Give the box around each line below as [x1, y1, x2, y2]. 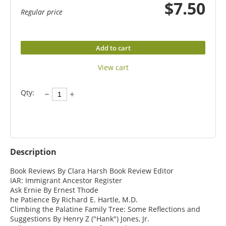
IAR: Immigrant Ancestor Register [10, 175, 122, 185]
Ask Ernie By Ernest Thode [10, 185, 98, 195]
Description [10, 146, 56, 158]
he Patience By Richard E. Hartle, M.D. [10, 194, 138, 204]
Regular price [21, 7, 63, 17]
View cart [97, 62, 129, 72]
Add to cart [95, 43, 131, 52]
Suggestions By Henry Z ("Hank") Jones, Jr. [10, 213, 149, 223]
